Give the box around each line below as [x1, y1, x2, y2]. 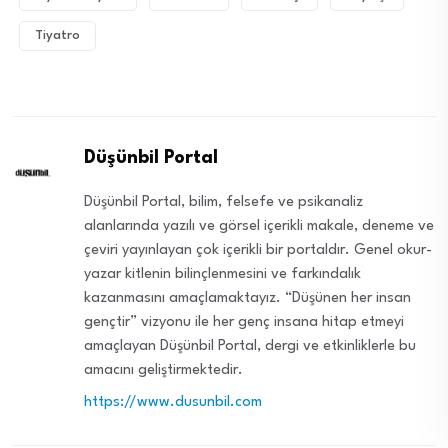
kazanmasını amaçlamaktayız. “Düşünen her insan [84, 290, 412, 306]
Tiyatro [35, 28, 80, 42]
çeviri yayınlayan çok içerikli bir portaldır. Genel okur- [84, 242, 433, 258]
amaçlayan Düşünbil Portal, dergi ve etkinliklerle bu [84, 338, 417, 354]
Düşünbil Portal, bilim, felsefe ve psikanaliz [84, 194, 364, 210]
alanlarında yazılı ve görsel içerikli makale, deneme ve [84, 218, 435, 234]
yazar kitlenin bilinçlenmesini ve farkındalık [84, 266, 362, 282]
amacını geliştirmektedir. [84, 362, 244, 378]
